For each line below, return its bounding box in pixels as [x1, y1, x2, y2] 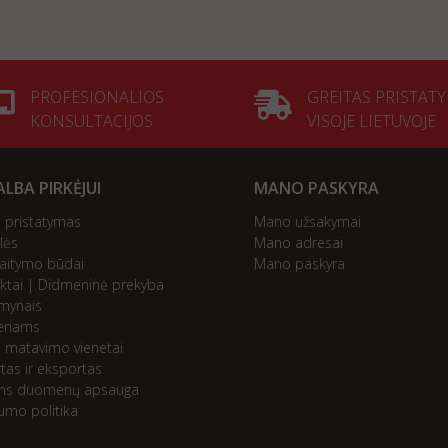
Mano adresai [254, 233, 343, 252]
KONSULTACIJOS [29, 110, 153, 132]
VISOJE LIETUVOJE [307, 110, 436, 132]
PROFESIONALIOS [29, 86, 164, 108]
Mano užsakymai [254, 212, 361, 231]
